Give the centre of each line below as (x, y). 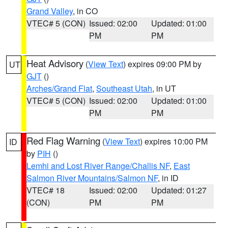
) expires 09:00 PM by (162, 64)
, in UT (164, 88)
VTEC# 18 (46, 190)
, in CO (85, 11)
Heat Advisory (55, 63)
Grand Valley (50, 11)
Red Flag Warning (63, 140)
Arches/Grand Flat (59, 88)
